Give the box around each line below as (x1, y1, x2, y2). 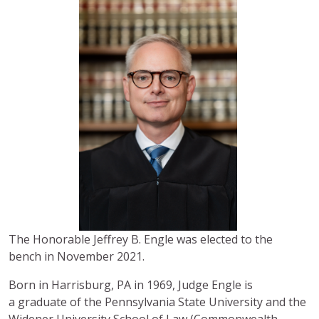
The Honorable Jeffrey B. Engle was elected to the (9, 231, 273, 247)
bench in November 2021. (9, 248, 145, 264)
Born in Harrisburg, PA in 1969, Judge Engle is (9, 276, 253, 293)
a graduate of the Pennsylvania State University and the (9, 293, 306, 310)
